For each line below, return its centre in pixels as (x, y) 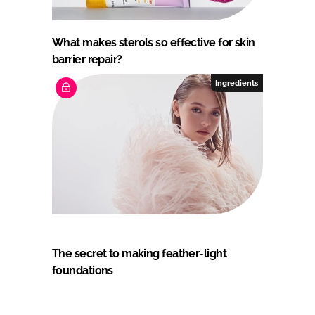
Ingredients (237, 83)
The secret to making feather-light (139, 253)
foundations (83, 270)
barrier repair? (87, 59)
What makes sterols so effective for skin (154, 42)
